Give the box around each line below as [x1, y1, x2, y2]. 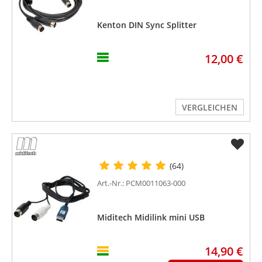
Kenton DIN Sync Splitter [97, 19, 197, 30]
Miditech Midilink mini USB [97, 211, 205, 223]
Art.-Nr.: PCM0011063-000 [97, 177, 186, 188]
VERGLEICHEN [181, 101, 237, 113]
